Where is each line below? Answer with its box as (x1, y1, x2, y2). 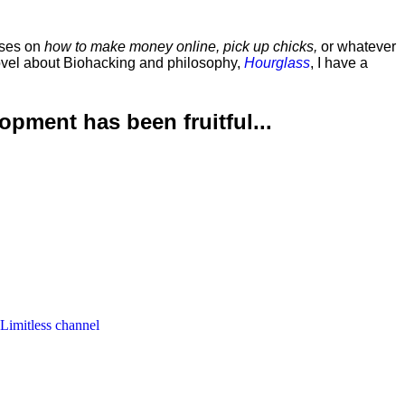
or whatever (317, 39, 396, 55)
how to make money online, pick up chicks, (44, 39, 317, 55)
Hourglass (244, 55, 310, 71)
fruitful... (184, 109, 272, 135)
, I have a (310, 55, 368, 71)
